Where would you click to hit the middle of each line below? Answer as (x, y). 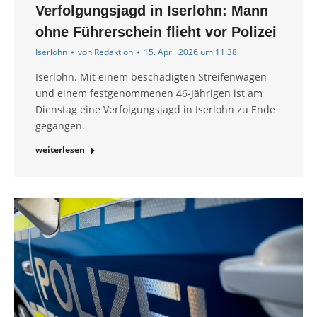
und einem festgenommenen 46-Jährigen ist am (149, 93)
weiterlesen (60, 150)
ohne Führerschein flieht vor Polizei (156, 32)
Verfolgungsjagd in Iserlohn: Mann (152, 11)
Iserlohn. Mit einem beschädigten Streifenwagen (151, 77)
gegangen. (60, 126)
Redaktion (114, 52)
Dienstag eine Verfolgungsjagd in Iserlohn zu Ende (155, 110)
